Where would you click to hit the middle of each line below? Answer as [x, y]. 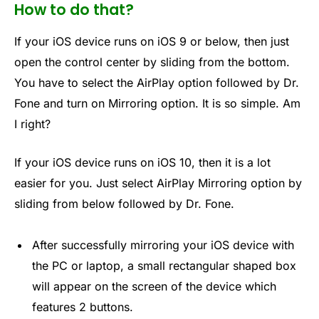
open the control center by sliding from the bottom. [152, 62]
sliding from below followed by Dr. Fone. [124, 204]
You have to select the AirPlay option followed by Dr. [157, 83]
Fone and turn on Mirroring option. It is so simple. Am [157, 104]
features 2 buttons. [83, 307]
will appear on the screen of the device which [154, 286]
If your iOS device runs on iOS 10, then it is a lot [142, 163]
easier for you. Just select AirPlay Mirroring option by [158, 183]
